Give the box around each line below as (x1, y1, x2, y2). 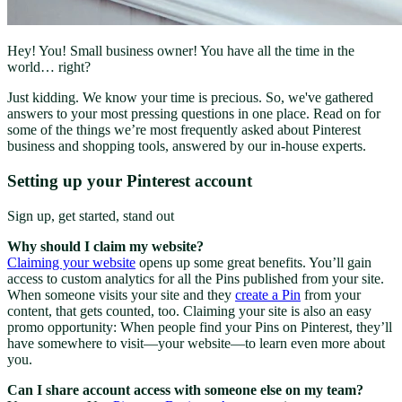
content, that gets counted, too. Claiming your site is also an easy (7, 302, 371, 319)
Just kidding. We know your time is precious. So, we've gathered (7, 90, 373, 106)
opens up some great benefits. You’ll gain (135, 254, 371, 270)
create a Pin (235, 286, 301, 302)
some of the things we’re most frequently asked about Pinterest (7, 122, 361, 138)
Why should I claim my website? (7, 238, 207, 254)
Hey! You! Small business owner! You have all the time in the (7, 43, 354, 59)
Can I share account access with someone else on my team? (7, 381, 367, 398)
